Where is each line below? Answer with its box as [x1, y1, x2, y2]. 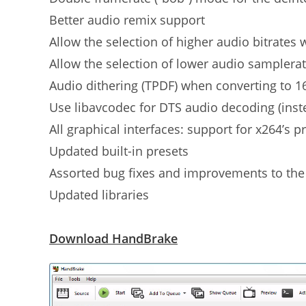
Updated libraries [49, 186, 149, 203]
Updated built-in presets [49, 143, 189, 159]
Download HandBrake [49, 230, 178, 247]
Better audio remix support [49, 12, 205, 28]
